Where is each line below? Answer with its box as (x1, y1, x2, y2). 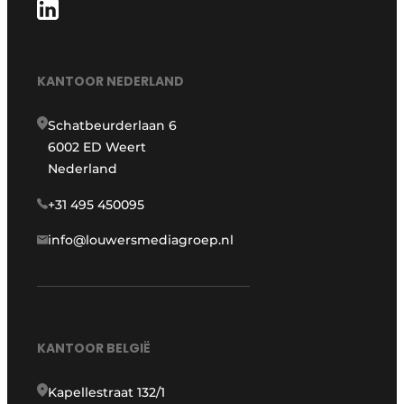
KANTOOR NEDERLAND (37, 71, 185, 90)
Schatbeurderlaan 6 (48, 116, 178, 133)
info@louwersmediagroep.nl (48, 231, 234, 248)
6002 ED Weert (48, 138, 147, 155)
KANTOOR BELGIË (37, 338, 151, 357)
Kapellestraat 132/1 (48, 383, 166, 400)
